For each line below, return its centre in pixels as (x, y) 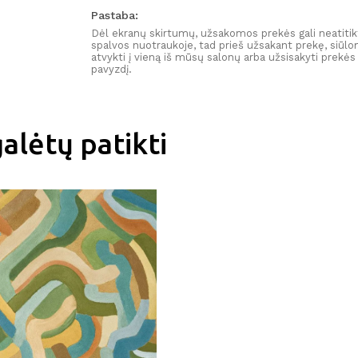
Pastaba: (115, 16)
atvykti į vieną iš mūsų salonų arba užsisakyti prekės (223, 58)
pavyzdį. (111, 70)
